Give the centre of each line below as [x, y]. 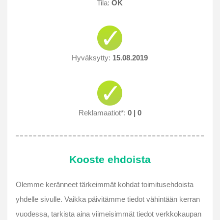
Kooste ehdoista [110, 160]
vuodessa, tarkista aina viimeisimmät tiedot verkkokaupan [109, 214]
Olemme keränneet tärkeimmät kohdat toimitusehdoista [105, 184]
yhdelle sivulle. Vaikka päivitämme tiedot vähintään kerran [108, 199]
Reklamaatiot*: [103, 112]
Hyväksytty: [91, 58]
